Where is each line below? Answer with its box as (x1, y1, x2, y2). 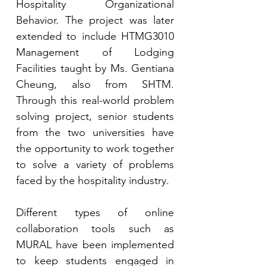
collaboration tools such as (16, 222, 174, 235)
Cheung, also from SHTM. (16, 78, 174, 91)
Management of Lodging (16, 46, 174, 59)
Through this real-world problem (16, 94, 174, 107)
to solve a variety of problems (16, 158, 174, 171)
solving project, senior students (16, 110, 174, 123)
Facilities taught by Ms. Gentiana (16, 62, 174, 75)
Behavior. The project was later (16, 14, 174, 27)
